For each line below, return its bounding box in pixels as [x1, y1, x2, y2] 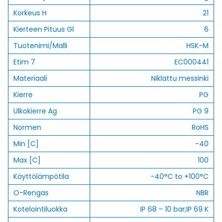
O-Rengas [13, 188, 49, 198]
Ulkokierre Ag [13, 106, 57, 116]
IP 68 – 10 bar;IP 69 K [140, 204, 209, 214]
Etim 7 [13, 57, 35, 67]
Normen [13, 122, 41, 132]
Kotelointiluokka [13, 204, 67, 214]
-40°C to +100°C [151, 171, 209, 181]
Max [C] [13, 155, 41, 165]
